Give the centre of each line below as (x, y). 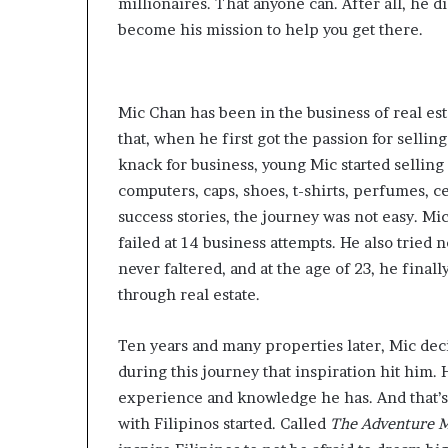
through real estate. (189, 295)
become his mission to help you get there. (270, 30)
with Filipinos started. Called (224, 424)
